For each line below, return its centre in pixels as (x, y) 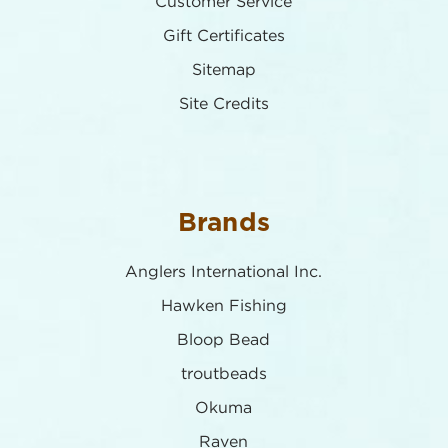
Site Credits (224, 104)
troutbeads (224, 374)
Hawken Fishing (224, 306)
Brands (224, 222)
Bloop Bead (224, 340)
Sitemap (224, 70)
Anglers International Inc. (224, 272)
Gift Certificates (224, 36)
